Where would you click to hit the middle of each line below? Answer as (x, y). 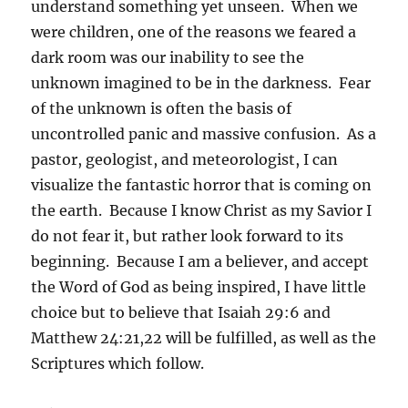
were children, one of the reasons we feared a (194, 31)
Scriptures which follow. (118, 363)
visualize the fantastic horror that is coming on (202, 184)
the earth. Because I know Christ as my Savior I (202, 210)
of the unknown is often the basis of (162, 108)
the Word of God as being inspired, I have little (199, 286)
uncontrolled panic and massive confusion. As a (204, 133)
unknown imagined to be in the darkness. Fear (201, 82)
